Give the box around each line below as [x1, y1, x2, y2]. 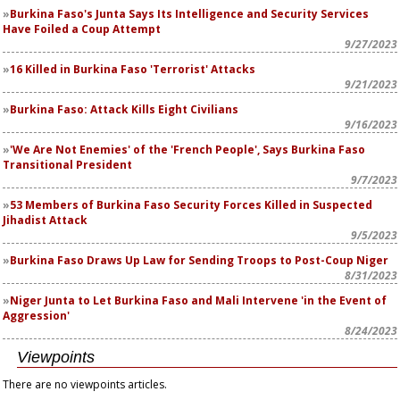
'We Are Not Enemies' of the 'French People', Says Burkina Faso [10, 142, 365, 157]
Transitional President [3, 157, 132, 172]
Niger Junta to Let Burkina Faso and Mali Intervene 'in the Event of [10, 293, 387, 308]
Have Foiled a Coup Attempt [3, 21, 161, 37]
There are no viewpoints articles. [3, 377, 167, 392]
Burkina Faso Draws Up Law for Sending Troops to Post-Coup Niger [10, 253, 388, 268]
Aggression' [3, 308, 70, 323]
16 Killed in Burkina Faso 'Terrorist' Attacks [10, 62, 255, 77]
